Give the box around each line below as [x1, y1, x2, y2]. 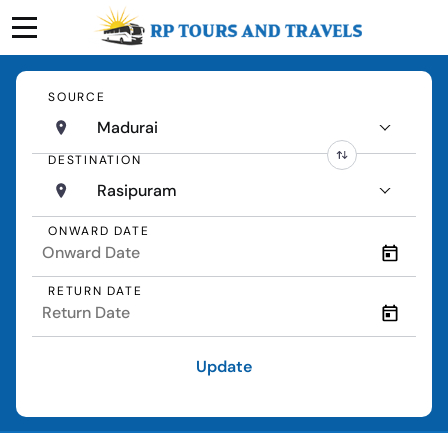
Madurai [97, 117, 158, 139]
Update [196, 356, 252, 378]
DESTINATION [48, 152, 142, 169]
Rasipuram [97, 180, 177, 202]
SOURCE [48, 89, 106, 106]
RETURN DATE [48, 282, 143, 299]
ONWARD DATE [48, 222, 150, 239]
